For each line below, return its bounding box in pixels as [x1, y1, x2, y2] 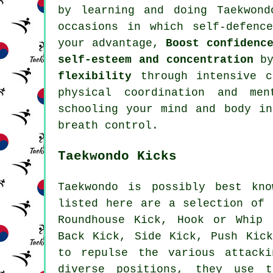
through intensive [132, 70, 266, 83]
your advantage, [58, 37, 166, 50]
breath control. [58, 119, 158, 132]
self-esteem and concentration [58, 54, 253, 66]
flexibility [58, 70, 132, 83]
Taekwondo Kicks [58, 149, 177, 164]
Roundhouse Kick [58, 213, 161, 226]
